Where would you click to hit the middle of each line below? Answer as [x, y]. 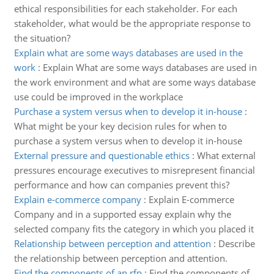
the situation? [42, 38]
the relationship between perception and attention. [120, 258]
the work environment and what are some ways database [135, 82]
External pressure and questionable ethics [102, 155]
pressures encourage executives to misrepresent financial [134, 170]
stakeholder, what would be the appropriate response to [132, 23]
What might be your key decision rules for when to [120, 126]
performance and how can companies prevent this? [121, 185]
